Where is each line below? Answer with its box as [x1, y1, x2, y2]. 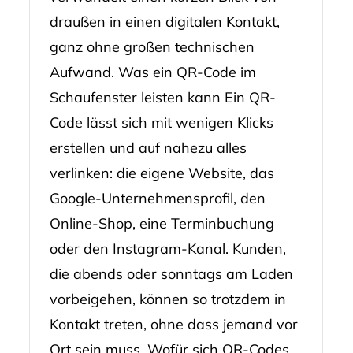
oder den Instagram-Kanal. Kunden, [49, 240, 286, 258]
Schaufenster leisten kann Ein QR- [49, 88, 276, 107]
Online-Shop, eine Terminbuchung [49, 214, 274, 233]
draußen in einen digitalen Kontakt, [49, 13, 280, 32]
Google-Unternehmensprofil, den [49, 189, 266, 208]
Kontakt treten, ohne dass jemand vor [49, 315, 298, 334]
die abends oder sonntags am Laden [49, 265, 293, 284]
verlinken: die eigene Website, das [49, 164, 274, 183]
